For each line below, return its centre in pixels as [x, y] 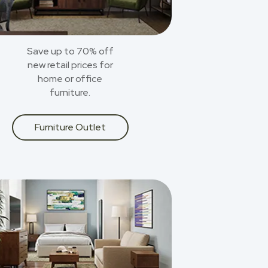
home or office [70, 79]
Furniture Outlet [70, 127]
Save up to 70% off [70, 51]
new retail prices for [70, 65]
